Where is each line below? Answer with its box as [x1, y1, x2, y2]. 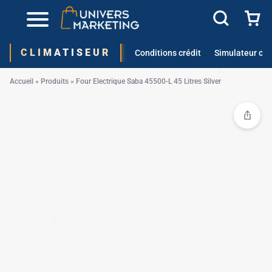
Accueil [10, 77, 33, 86]
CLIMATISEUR [21, 47, 110, 58]
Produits [41, 77, 69, 86]
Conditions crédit [135, 47, 201, 58]
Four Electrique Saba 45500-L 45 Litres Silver [76, 77, 221, 86]
